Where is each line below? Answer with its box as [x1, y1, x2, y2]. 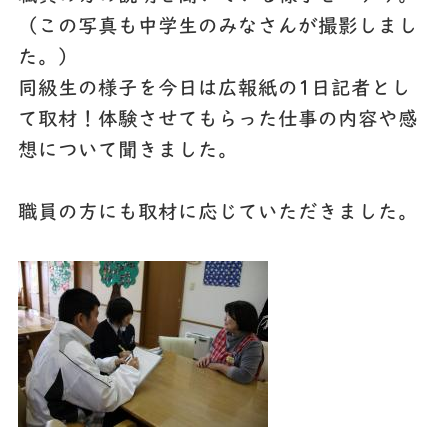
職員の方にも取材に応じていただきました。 [17, 203, 418, 224]
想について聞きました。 [17, 141, 238, 162]
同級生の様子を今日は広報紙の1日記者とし [17, 79, 411, 100]
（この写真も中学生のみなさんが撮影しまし [17, 17, 418, 38]
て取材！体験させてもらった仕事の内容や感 [17, 110, 418, 131]
